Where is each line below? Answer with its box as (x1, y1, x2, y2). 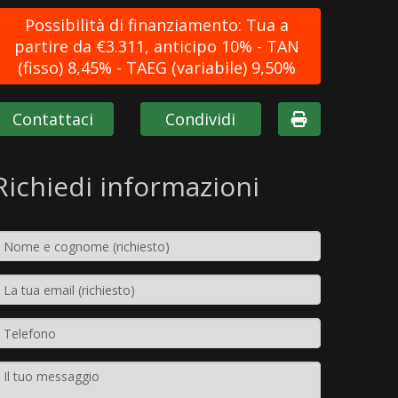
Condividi (165, 108, 236, 130)
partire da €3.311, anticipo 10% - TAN (13, 36, 299, 57)
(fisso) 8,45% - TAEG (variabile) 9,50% (17, 57, 296, 78)
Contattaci (12, 108, 93, 130)
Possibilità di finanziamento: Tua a (24, 14, 289, 36)
